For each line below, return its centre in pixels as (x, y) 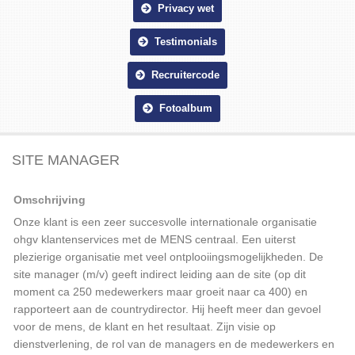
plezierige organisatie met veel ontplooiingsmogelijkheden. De (168, 257)
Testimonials (182, 42)
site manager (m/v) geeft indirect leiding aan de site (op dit (160, 274)
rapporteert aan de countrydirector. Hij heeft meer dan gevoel (167, 309)
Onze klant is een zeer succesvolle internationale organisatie (165, 222)
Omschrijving (50, 200)
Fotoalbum (182, 109)
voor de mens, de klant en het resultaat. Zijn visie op (145, 326)
